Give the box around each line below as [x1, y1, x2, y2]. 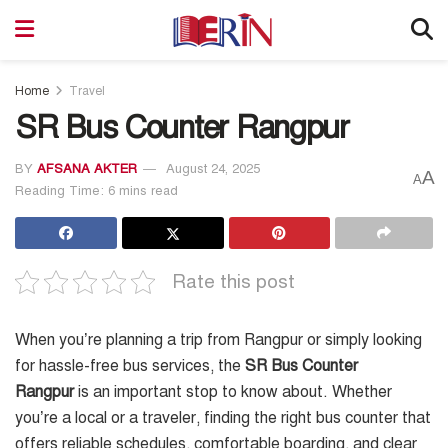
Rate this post [172, 269, 295, 293]
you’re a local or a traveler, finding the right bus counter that [15, 407, 431, 428]
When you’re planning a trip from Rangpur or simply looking [15, 329, 422, 350]
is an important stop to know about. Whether [74, 381, 392, 402]
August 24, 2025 [166, 160, 260, 177]
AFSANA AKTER [37, 160, 137, 177]
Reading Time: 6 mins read [15, 182, 178, 199]
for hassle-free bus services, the [15, 355, 245, 376]
